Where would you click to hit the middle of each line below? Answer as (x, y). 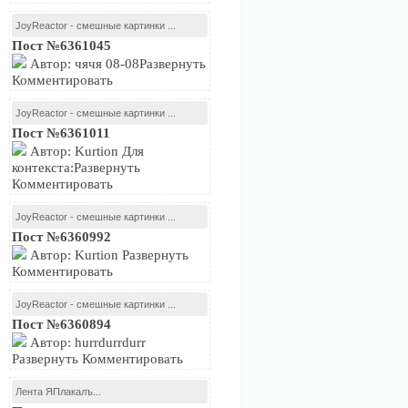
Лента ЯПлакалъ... (58, 392)
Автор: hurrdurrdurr (86, 342)
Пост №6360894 (61, 324)
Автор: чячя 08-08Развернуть (116, 64)
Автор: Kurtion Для (85, 151)
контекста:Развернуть (76, 168)
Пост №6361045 (61, 46)
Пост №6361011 (61, 133)
